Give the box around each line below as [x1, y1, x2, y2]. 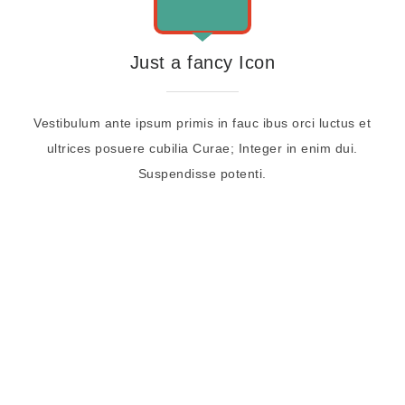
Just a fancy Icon [129, 52, 276, 72]
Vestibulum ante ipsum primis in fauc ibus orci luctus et [33, 116, 372, 130]
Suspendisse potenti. [137, 166, 267, 181]
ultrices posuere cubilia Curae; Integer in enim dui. [46, 141, 358, 155]
